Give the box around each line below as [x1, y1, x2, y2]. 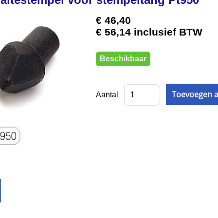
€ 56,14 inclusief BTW [96, 26, 203, 38]
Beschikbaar [100, 54, 147, 63]
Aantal [96, 91, 119, 99]
